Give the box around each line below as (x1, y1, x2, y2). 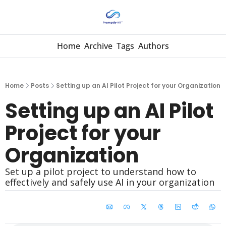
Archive (84, 40, 112, 51)
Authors (138, 40, 169, 51)
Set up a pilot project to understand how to (5, 165, 196, 178)
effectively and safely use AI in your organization (5, 176, 214, 188)
